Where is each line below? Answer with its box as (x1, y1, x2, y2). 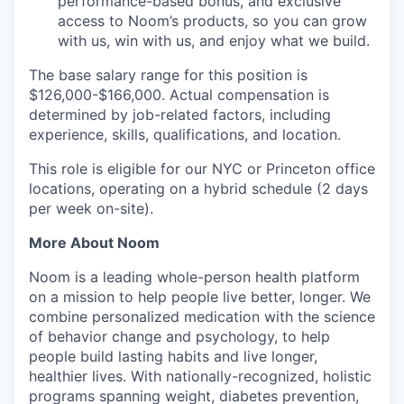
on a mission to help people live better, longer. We (29, 288, 371, 307)
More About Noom (29, 234, 160, 252)
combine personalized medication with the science (29, 308, 375, 326)
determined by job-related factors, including (29, 106, 331, 124)
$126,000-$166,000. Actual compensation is (29, 86, 329, 105)
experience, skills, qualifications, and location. (29, 125, 341, 144)
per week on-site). (29, 199, 153, 218)
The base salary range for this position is (29, 66, 308, 85)
